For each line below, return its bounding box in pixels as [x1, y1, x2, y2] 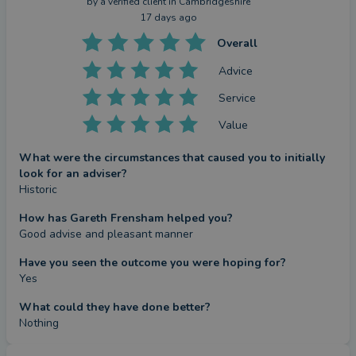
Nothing [19, 315, 59, 331]
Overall [216, 36, 257, 51]
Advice [219, 63, 253, 79]
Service [219, 90, 257, 106]
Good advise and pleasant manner [19, 226, 193, 242]
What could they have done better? [19, 300, 211, 315]
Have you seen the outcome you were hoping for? [19, 255, 286, 270]
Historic [19, 182, 57, 197]
